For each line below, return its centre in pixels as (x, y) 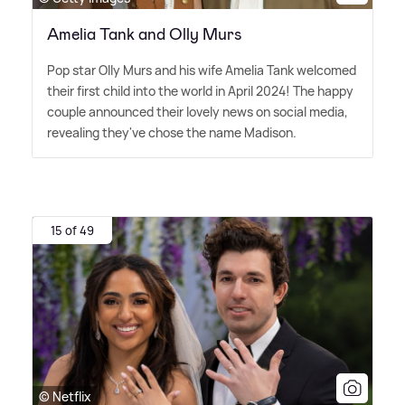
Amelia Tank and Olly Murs (145, 34)
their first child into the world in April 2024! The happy (200, 90)
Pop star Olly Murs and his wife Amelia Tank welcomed (202, 70)
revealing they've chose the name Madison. (172, 132)
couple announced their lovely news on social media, (198, 111)
